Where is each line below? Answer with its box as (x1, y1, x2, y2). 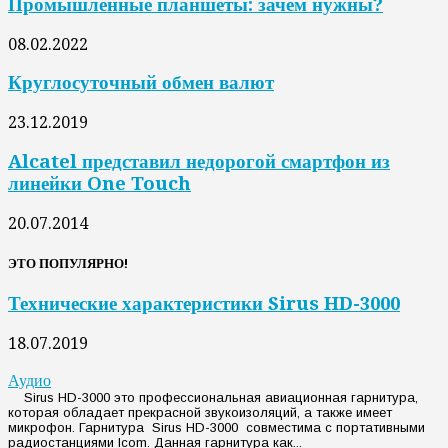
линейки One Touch (8, 172, 191, 194)
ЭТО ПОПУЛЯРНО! (8, 255, 128, 271)
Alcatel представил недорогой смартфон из (8, 150, 390, 172)
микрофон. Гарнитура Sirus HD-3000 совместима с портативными (8, 419, 425, 435)
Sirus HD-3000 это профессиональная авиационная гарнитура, (8, 389, 418, 405)
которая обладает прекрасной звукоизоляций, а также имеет (8, 404, 392, 420)
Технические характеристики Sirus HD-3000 (8, 293, 400, 315)
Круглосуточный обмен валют (8, 72, 274, 94)
